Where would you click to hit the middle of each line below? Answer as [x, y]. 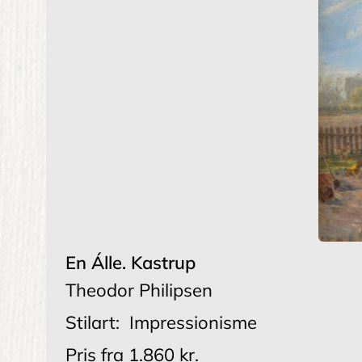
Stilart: [93, 323]
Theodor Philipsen [139, 290]
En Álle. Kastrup [130, 263]
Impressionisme [193, 323]
